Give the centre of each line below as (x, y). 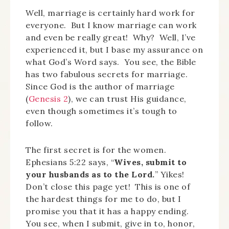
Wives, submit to (150, 162)
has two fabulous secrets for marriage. (108, 74)
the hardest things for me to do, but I (103, 199)
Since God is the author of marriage (100, 86)
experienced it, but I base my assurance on (114, 50)
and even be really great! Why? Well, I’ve (111, 37)
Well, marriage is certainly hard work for (110, 13)
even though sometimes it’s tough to (101, 111)
